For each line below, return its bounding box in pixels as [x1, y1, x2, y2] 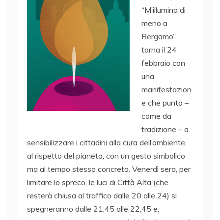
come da [141, 110, 171, 121]
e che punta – [141, 97, 189, 108]
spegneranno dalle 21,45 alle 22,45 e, [27, 203, 159, 214]
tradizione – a [141, 124, 189, 134]
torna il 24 [141, 44, 177, 55]
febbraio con [141, 57, 185, 68]
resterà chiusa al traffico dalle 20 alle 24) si [27, 190, 177, 200]
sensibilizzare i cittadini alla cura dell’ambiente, [27, 137, 187, 147]
